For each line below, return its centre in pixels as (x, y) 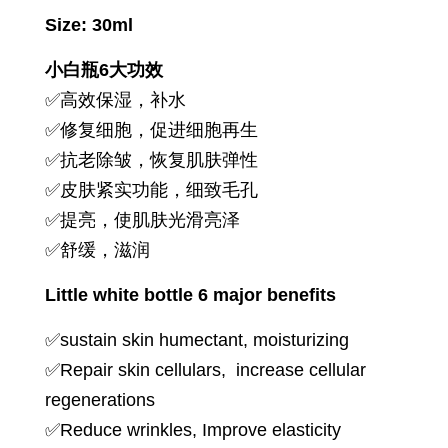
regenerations (100, 400)
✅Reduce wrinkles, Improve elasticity (193, 430)
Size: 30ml (89, 25)
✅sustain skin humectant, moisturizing (202, 340)
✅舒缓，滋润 (97, 250)
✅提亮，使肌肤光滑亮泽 (142, 220)
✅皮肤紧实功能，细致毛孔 (151, 190)
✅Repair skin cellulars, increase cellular (205, 370)
